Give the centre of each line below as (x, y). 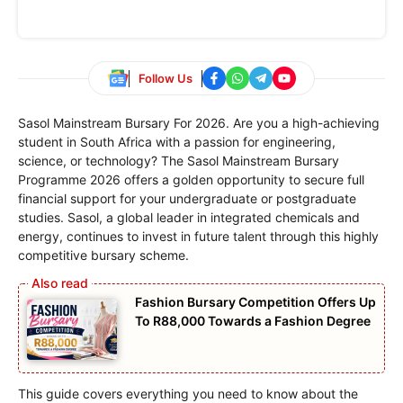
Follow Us (166, 78)
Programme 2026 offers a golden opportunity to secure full (191, 180)
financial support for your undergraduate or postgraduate (187, 199)
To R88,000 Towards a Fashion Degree (253, 321)
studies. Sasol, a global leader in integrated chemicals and (189, 218)
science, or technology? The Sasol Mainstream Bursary (179, 161)
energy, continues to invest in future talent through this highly (198, 237)
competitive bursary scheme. (103, 255)
